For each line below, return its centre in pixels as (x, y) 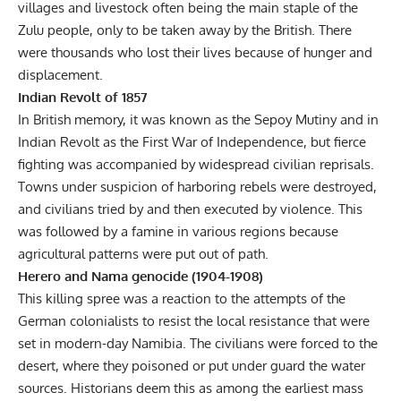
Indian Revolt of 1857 (83, 97)
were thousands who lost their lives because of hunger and (195, 52)
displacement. (60, 74)
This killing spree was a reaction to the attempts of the (182, 298)
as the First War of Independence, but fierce (233, 141)
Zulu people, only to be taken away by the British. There (185, 30)
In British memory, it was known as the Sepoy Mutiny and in (198, 119)
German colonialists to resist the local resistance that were (194, 320)
